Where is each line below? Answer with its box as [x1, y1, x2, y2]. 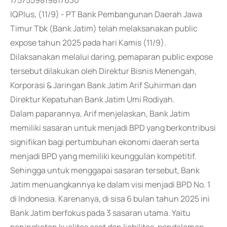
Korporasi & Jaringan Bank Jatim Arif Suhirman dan [10, 80, 197, 91]
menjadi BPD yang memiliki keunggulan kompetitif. [10, 150, 197, 162]
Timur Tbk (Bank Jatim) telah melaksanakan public [10, 23, 198, 34]
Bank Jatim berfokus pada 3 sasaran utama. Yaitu [10, 207, 191, 218]
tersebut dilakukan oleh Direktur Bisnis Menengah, [10, 65, 197, 77]
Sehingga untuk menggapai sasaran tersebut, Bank [10, 165, 200, 176]
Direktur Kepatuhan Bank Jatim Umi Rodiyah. [10, 94, 175, 105]
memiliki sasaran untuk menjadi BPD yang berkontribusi [10, 122, 216, 133]
